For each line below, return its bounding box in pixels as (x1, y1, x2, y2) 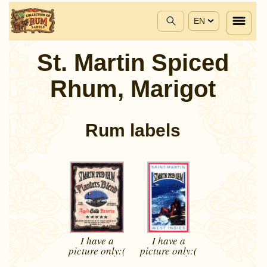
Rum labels (85, 120, 181, 140)
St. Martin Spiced (36, 49, 229, 76)
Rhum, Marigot (49, 76, 216, 102)
